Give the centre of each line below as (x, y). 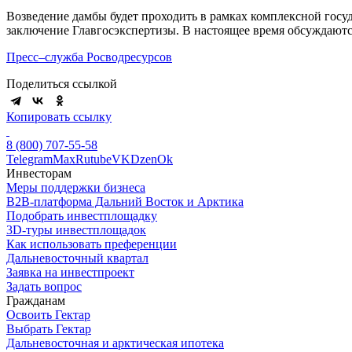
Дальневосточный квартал (77, 258)
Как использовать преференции (92, 244)
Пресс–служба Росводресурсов (89, 57)
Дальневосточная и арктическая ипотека (115, 343)
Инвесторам (39, 173)
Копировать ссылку (59, 116)
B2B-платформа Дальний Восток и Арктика (125, 201)
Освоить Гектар (48, 314)
